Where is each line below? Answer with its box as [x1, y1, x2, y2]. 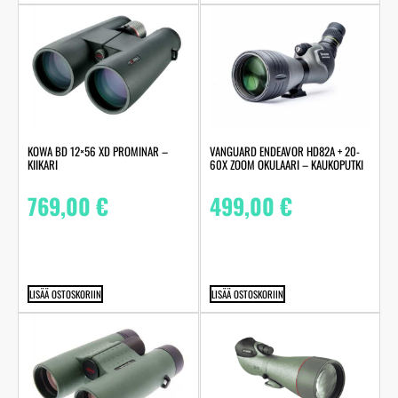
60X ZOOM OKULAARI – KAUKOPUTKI [209, 155, 363, 174]
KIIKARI [28, 155, 58, 174]
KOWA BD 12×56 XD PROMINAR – [28, 142, 168, 161]
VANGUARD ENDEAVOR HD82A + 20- [209, 142, 360, 161]
